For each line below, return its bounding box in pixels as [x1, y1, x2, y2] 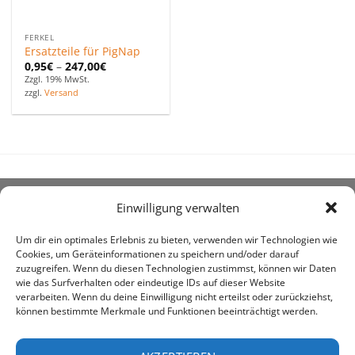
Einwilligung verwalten [116, 200, 239, 216]
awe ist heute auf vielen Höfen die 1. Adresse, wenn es [12, 318, 333, 336]
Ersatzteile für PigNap [25, 44, 141, 59]
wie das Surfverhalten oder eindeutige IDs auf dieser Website [16, 276, 285, 290]
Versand [44, 86, 79, 99]
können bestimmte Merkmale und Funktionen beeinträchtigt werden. [16, 304, 318, 319]
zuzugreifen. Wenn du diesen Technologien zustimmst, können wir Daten [16, 261, 336, 276]
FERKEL [25, 32, 55, 44]
